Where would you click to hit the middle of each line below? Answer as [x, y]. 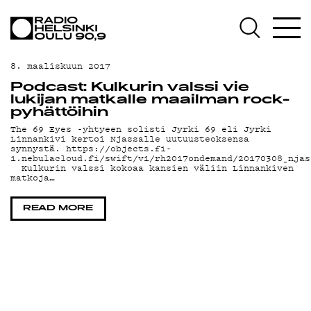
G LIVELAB [70, 242]
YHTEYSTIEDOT [103, 213]
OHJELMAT [74, 65]
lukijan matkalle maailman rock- [150, 101]
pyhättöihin [59, 113]
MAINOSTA [72, 183]
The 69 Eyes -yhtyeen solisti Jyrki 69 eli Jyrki [141, 129]
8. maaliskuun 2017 [60, 66]
